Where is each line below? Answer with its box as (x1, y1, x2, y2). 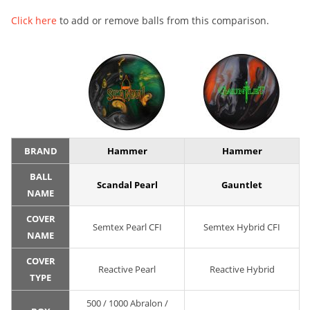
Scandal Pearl (96, 179, 158, 192)
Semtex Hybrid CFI (203, 221, 280, 234)
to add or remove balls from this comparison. (57, 14, 269, 28)
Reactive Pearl (98, 263, 156, 276)
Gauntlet (221, 179, 262, 192)
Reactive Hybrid (209, 263, 275, 276)
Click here (11, 14, 57, 28)
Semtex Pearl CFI (92, 221, 162, 234)
